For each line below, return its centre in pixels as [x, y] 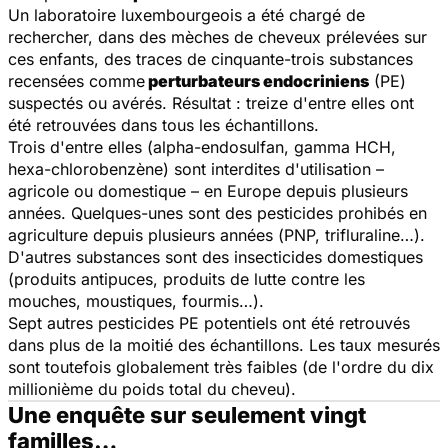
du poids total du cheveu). [194, 388]
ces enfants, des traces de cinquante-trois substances [210, 58]
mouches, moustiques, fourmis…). [136, 300]
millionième [50, 388]
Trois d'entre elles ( [80, 146]
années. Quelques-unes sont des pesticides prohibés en [217, 212]
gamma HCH [342, 146]
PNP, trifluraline [342, 234]
